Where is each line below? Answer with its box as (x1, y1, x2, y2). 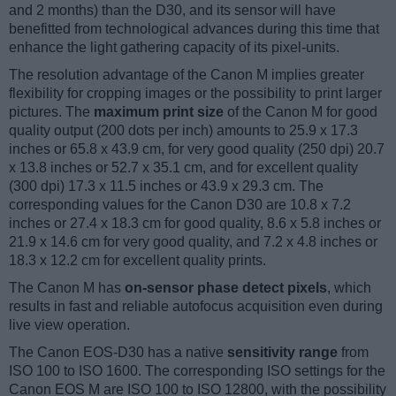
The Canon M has (9, 280, 125, 296)
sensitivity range (227, 345, 338, 361)
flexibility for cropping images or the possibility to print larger (9, 86, 382, 102)
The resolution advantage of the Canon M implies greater (9, 67, 364, 83)
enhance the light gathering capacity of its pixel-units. (9, 40, 339, 56)
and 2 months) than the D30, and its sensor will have (9, 3, 336, 19)
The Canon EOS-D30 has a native (9, 345, 227, 361)
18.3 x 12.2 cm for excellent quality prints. (9, 253, 266, 269)
